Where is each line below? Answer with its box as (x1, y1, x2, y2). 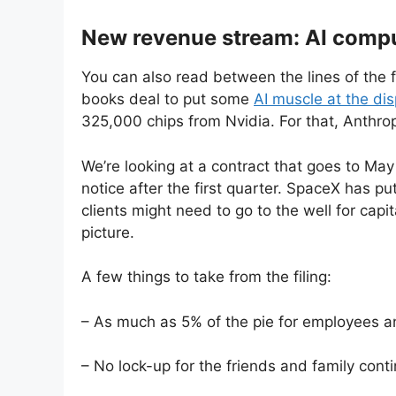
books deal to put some (81, 90, 254, 109)
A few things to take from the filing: (81, 268, 331, 286)
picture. (81, 223, 134, 241)
